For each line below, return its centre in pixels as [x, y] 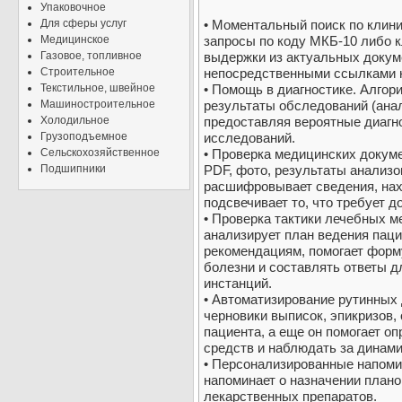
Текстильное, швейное [98, 88]
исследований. [249, 138]
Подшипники [73, 169]
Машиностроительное [98, 104]
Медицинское [75, 39]
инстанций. [238, 284]
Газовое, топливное [91, 56]
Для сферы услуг [83, 23]
